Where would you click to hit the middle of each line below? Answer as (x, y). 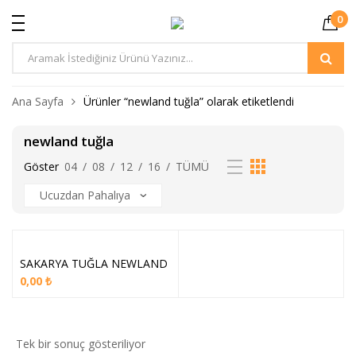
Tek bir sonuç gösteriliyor (81, 344)
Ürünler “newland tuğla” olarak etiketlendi (189, 101)
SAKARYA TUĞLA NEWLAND (94, 263)
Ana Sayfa (38, 101)
